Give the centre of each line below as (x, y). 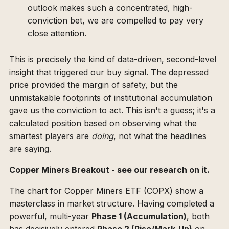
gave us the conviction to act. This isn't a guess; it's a (112, 111)
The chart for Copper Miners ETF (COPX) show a (106, 191)
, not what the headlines (160, 136)
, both (198, 216)
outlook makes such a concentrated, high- (110, 8)
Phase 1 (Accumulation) (139, 216)
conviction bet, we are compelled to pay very (116, 21)
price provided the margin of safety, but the (94, 85)
